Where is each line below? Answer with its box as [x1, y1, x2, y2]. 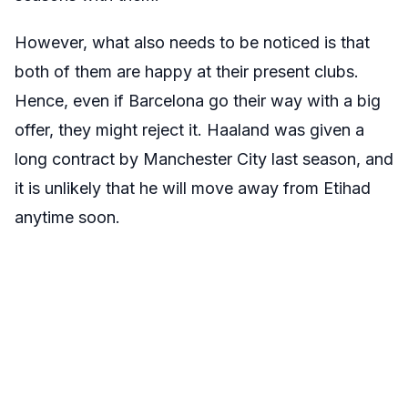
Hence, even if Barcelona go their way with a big [15, 90, 381, 110]
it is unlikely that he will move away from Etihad [15, 178, 371, 198]
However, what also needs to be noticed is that [15, 32, 370, 52]
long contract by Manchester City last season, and [15, 148, 393, 168]
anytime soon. [15, 207, 120, 227]
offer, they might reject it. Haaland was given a [15, 119, 364, 139]
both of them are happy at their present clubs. [15, 61, 359, 81]
